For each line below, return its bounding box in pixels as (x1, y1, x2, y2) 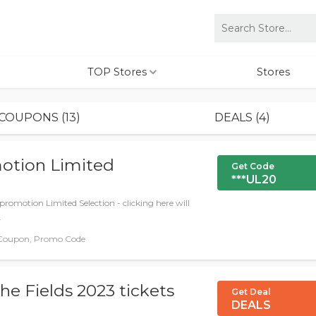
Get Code (231, 161, 274, 171)
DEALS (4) (214, 111, 271, 124)
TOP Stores (87, 66, 150, 78)
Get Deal (231, 286, 271, 297)
